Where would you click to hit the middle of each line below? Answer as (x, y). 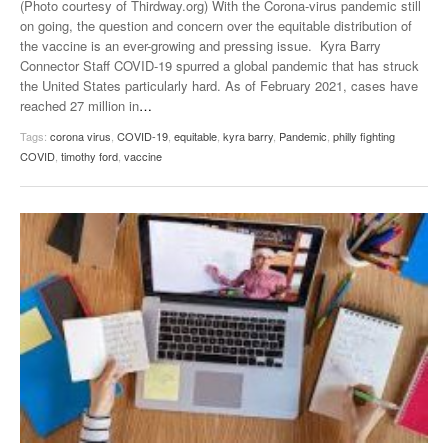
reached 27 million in (79, 105)
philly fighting (364, 135)
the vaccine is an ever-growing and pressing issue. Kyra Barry (200, 45)
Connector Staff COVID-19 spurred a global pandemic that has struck (219, 65)
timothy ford (89, 155)
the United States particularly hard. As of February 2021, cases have (219, 85)
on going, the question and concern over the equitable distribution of (216, 25)
